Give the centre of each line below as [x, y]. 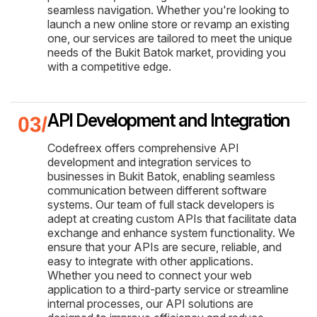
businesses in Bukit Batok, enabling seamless [161, 176]
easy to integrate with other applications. [150, 261]
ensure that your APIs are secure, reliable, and [165, 247]
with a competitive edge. [109, 66]
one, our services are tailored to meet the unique [170, 38]
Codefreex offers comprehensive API [143, 148]
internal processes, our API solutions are [150, 303]
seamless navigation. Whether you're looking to [168, 10]
